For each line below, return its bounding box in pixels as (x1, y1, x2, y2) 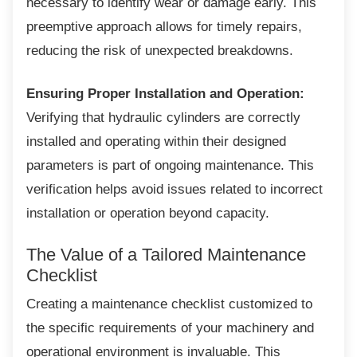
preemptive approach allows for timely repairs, (26, 18, 302, 34)
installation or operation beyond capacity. (26, 205, 269, 221)
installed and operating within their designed (26, 133, 286, 149)
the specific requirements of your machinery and (26, 320, 314, 335)
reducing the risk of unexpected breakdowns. (26, 42, 293, 58)
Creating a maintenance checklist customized (26, 296, 297, 312)
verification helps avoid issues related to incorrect (26, 181, 323, 197)
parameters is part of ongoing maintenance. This (26, 157, 314, 173)
